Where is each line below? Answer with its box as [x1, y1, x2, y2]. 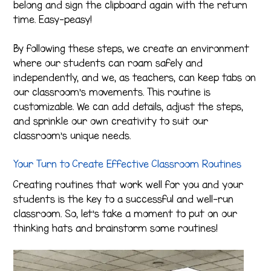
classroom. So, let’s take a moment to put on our [13, 207, 238, 220]
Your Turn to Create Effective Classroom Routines [13, 158, 242, 171]
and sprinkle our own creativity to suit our [13, 114, 209, 127]
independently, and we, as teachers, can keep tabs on [13, 71, 256, 83]
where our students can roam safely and [13, 56, 203, 69]
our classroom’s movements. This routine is [13, 85, 211, 98]
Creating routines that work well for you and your [13, 178, 244, 191]
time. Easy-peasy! [13, 13, 93, 26]
